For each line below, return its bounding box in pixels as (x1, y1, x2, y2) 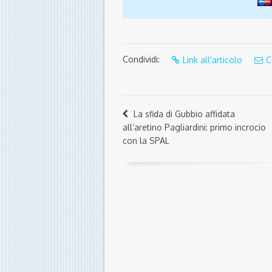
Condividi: (123, 54, 160, 65)
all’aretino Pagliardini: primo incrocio (123, 122, 266, 133)
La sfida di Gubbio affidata (134, 109, 235, 120)
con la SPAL (123, 135, 169, 146)
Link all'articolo (183, 55, 242, 66)
